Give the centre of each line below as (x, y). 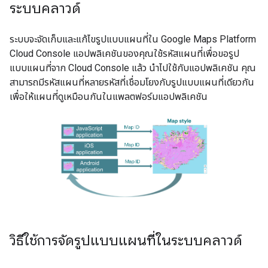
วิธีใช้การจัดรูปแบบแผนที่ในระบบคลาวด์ (126, 240)
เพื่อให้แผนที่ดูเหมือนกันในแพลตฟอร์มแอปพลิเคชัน (109, 97)
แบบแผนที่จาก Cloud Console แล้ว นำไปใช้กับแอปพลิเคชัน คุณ (133, 68)
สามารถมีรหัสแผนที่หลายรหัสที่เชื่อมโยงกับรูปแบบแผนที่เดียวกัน (132, 82)
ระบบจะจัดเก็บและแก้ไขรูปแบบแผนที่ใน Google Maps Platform (133, 39)
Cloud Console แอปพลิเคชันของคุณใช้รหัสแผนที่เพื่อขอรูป (124, 54)
